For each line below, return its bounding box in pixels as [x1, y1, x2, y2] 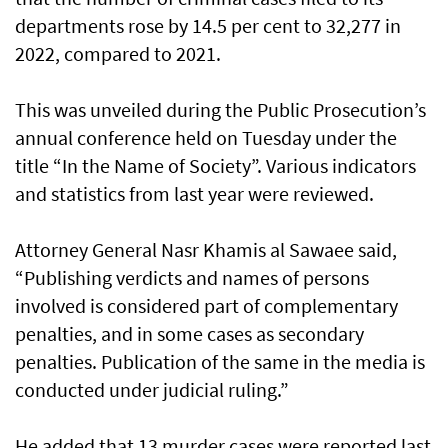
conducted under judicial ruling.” [15, 377, 289, 403]
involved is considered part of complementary [15, 293, 398, 319]
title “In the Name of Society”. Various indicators [15, 153, 416, 179]
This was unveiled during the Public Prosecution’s [15, 97, 426, 123]
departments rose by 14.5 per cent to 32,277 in [15, 13, 401, 39]
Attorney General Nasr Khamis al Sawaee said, [15, 237, 397, 263]
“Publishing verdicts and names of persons [15, 265, 369, 291]
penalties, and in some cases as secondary [15, 321, 364, 347]
